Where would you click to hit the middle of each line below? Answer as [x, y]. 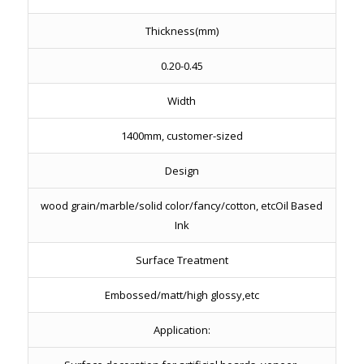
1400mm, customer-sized [182, 136]
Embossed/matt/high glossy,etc [182, 295]
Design [182, 171]
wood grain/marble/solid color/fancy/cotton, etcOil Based [182, 206]
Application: [182, 330]
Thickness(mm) [182, 31]
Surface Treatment [182, 260]
